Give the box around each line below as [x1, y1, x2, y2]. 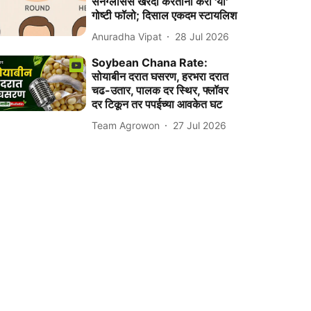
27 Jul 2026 [173, 119, 227, 131]
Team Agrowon [92, 119, 160, 131]
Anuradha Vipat [92, 30, 162, 42]
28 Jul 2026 [175, 30, 230, 42]
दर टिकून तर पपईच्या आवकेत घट [92, 97, 223, 111]
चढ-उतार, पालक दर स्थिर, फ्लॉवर [92, 83, 229, 97]
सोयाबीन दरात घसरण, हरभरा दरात [92, 69, 229, 83]
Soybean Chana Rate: [92, 56, 208, 69]
